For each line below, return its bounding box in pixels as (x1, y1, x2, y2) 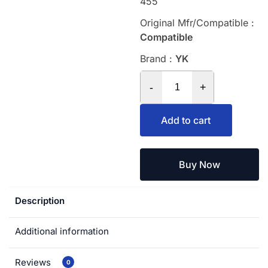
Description (15, 195, 65, 206)
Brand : (140, 53, 175, 65)
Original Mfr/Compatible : (140, 17, 254, 29)
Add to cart (161, 114, 211, 126)
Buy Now (179, 159, 220, 170)
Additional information (15, 226, 109, 237)
